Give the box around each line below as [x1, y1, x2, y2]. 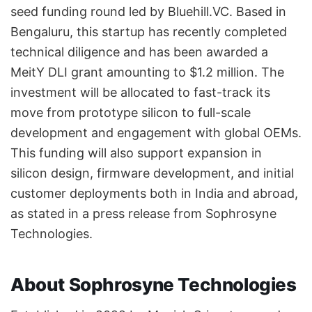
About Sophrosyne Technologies [10, 273, 297, 295]
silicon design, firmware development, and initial [10, 166, 294, 181]
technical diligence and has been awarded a [10, 45, 268, 60]
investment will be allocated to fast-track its [10, 85, 270, 100]
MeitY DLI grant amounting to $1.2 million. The [10, 65, 284, 80]
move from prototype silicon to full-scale [10, 105, 251, 120]
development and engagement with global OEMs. [10, 125, 302, 141]
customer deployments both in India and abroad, [10, 186, 298, 201]
